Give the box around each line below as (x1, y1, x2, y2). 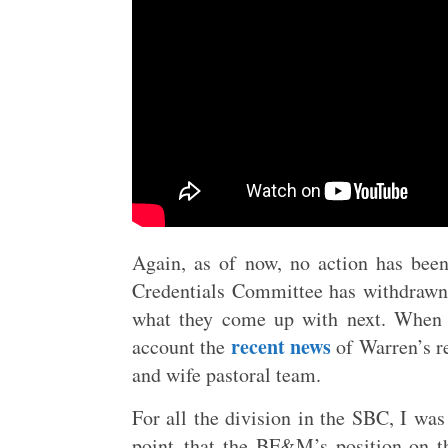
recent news (230, 332, 332, 362)
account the (132, 333, 231, 361)
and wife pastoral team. (132, 361, 321, 389)
